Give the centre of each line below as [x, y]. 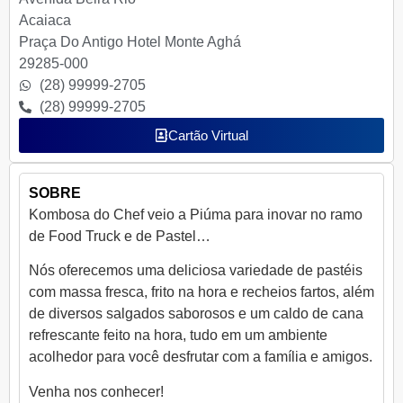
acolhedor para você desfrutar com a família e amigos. [201, 357]
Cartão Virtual [208, 135]
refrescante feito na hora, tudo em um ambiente [178, 336]
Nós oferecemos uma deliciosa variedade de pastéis [196, 271]
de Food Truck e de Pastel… [120, 236]
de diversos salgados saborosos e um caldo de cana [196, 314]
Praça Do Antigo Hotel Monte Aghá [130, 41]
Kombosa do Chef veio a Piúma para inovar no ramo [196, 214]
